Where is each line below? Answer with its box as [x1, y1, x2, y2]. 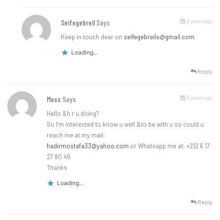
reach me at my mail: [47, 131, 105, 139]
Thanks [47, 164, 67, 172]
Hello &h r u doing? [47, 110, 99, 118]
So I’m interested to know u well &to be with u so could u [47, 120, 204, 129]
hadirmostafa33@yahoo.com [47, 142, 129, 150]
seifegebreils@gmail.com [124, 33, 195, 41]
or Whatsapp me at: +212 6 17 [129, 142, 210, 150]
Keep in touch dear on [61, 33, 124, 41]
